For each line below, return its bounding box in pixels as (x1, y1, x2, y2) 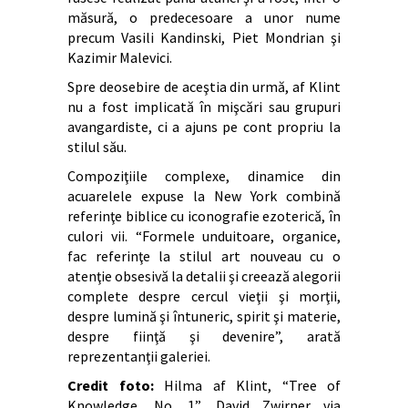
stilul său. (67, 137, 127, 156)
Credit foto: (67, 375, 154, 394)
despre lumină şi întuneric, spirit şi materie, (67, 306, 341, 325)
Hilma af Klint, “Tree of (153, 375, 341, 394)
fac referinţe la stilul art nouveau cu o (67, 246, 341, 265)
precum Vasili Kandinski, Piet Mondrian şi (67, 27, 341, 46)
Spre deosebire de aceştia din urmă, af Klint (67, 76, 341, 96)
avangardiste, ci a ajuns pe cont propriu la (67, 117, 341, 136)
